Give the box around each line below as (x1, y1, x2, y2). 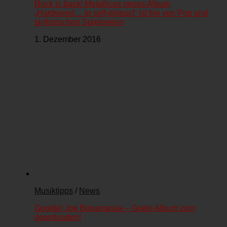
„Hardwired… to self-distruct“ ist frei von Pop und (34, 9, 208, 18)
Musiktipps (34, 186, 73, 196)
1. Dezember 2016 (34, 35, 101, 44)
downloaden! (34, 213, 81, 222)
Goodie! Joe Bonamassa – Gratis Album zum (34, 204, 195, 213)
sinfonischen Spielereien (34, 18, 124, 27)
